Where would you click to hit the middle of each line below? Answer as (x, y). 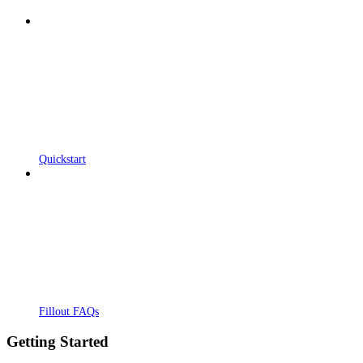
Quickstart (62, 159)
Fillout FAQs (69, 311)
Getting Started (58, 342)
